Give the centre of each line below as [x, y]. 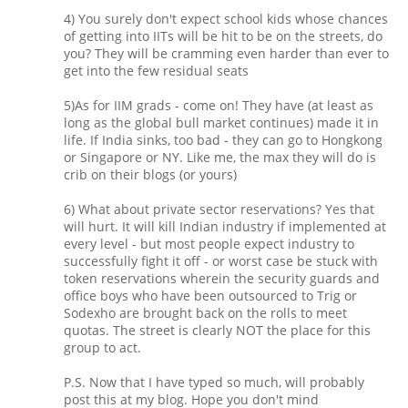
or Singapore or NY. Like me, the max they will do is [220, 158]
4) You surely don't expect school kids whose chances [226, 19]
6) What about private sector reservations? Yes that [219, 209]
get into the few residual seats [156, 71]
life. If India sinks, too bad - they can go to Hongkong [223, 140]
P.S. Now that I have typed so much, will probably [214, 382]
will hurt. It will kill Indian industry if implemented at [225, 227]
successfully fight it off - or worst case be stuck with [221, 261]
